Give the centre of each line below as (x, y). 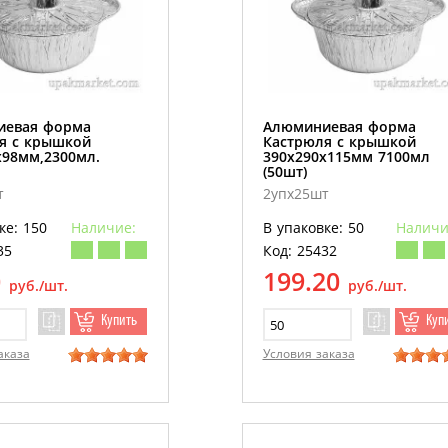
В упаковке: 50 (313, 228)
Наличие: (103, 228)
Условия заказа (308, 354)
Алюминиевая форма (339, 127)
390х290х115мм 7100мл (346, 157)
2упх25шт (295, 194)
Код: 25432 (299, 251)
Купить (118, 321)
